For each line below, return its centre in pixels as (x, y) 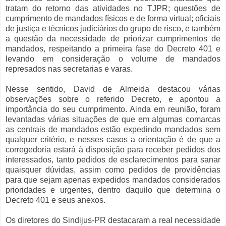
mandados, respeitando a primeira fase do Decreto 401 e (113, 49)
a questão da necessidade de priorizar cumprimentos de (113, 39)
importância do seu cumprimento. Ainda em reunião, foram (113, 109)
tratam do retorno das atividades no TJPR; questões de (113, 9)
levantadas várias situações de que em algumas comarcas (113, 120)
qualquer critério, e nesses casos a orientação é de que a (113, 140)
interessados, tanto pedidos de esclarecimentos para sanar (113, 160)
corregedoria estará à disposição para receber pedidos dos (113, 150)
